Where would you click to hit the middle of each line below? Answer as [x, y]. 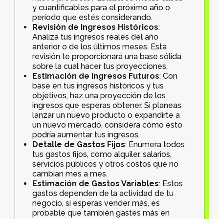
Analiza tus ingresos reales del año [95, 37]
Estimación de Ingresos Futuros [96, 76]
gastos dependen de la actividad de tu [103, 194]
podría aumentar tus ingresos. [86, 135]
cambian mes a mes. [70, 174]
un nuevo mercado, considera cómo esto [107, 125]
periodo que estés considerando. [92, 18]
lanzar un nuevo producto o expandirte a [106, 115]
